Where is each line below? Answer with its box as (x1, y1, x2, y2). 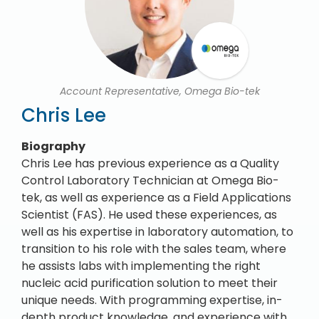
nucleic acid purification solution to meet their (21, 275, 278, 291)
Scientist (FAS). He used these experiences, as (21, 206, 277, 223)
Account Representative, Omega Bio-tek (59, 84, 260, 98)
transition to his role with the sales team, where (21, 241, 286, 257)
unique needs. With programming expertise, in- (21, 292, 283, 308)
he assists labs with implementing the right (21, 258, 261, 274)
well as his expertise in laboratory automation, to (21, 224, 293, 240)
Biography (21, 138, 85, 155)
